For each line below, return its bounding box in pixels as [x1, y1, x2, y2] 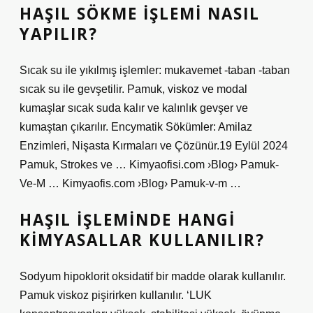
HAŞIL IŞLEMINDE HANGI [20, 209, 235, 231]
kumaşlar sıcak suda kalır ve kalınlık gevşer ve [20, 102, 248, 114]
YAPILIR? [20, 23, 98, 45]
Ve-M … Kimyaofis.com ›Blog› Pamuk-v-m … [20, 177, 241, 189]
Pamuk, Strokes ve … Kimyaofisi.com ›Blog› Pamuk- [20, 159, 279, 170]
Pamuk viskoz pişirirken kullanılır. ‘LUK [20, 289, 212, 301]
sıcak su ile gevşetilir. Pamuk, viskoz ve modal [20, 83, 247, 95]
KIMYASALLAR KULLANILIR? [20, 229, 265, 251]
